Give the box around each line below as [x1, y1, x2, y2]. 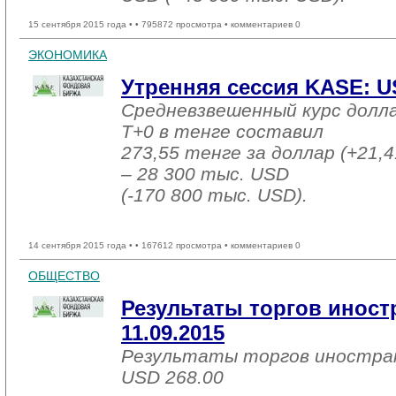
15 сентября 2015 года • [28, 19, 135, 29]
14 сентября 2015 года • [28, 240, 135, 250]
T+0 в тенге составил [121, 121, 324, 141]
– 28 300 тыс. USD [121, 164, 289, 184]
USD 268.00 [121, 367, 224, 387]
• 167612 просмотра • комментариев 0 [135, 240, 301, 250]
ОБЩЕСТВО [28, 269, 100, 283]
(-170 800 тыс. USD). [121, 185, 308, 205]
